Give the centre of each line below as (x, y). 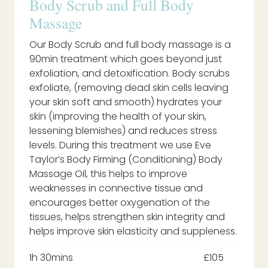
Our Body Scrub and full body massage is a (130, 44)
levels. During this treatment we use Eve (120, 145)
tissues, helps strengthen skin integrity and (127, 217)
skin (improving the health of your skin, (118, 116)
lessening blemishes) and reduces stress (123, 130)
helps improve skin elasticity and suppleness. (133, 231)
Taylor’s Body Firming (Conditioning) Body (126, 159)
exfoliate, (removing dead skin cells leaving (129, 87)
